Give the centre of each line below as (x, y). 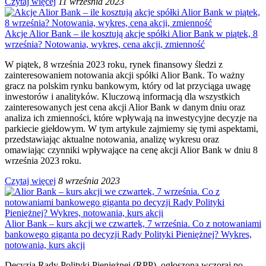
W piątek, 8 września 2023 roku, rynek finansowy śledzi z (114, 64)
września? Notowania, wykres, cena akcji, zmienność (105, 44)
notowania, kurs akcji (45, 245)
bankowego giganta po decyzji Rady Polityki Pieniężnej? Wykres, (128, 234)
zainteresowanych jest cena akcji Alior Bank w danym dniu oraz (125, 107)
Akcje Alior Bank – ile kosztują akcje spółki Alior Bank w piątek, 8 (131, 33)
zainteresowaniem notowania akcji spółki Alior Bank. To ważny (125, 75)
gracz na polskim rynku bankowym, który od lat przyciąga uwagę (128, 85)
